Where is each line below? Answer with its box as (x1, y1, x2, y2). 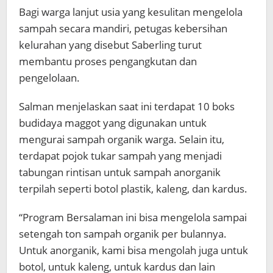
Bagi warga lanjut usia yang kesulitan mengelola (19, 4, 243, 19)
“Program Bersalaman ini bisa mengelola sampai (19, 210, 247, 224)
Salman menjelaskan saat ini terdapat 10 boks (19, 99, 235, 113)
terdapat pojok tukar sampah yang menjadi (19, 148, 222, 163)
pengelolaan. (19, 70, 80, 85)
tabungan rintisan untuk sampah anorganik (19, 165, 221, 179)
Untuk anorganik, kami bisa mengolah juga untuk (19, 243, 248, 257)
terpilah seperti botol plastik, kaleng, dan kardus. (19, 181, 247, 196)
